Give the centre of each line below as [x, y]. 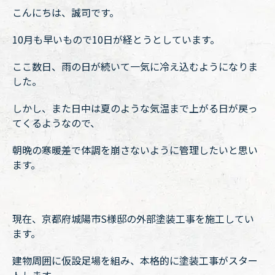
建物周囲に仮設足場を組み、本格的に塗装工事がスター [135, 260]
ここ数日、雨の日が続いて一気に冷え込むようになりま [135, 66]
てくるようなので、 [56, 123]
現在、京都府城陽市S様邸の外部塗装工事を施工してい [133, 219]
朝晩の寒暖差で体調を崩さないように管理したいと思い [135, 150]
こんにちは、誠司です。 [66, 12]
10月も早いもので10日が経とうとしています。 [116, 39]
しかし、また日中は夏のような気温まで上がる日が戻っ [135, 108]
